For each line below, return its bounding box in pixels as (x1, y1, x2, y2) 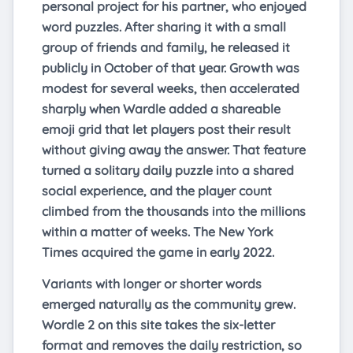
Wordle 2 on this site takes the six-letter (42, 317, 275, 333)
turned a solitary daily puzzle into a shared (42, 162, 294, 179)
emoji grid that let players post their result (42, 121, 291, 138)
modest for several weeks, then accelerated (42, 80, 299, 97)
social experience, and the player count (42, 183, 272, 199)
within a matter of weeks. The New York (42, 224, 273, 240)
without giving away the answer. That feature (42, 142, 306, 158)
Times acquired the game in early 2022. (42, 244, 274, 261)
